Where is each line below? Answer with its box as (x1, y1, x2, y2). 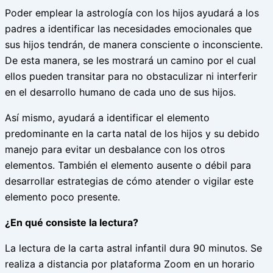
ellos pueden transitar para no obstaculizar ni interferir (5, 69, 257, 82)
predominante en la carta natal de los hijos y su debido (5, 127, 260, 140)
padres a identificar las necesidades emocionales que (5, 22, 252, 35)
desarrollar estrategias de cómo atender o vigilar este (5, 174, 253, 187)
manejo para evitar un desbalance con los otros (5, 143, 225, 155)
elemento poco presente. (5, 190, 120, 203)
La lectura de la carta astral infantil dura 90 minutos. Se (5, 241, 262, 254)
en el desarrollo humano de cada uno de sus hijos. (5, 85, 239, 98)
